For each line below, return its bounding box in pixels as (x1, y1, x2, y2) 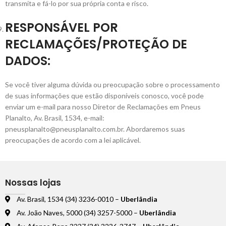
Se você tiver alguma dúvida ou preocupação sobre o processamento (5, 80, 220, 89)
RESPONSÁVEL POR (5, 19, 118, 36)
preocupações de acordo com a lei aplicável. (5, 136, 141, 144)
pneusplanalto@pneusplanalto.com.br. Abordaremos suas (5, 125, 185, 133)
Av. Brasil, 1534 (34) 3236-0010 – (16, 195, 121, 204)
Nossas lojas (5, 177, 61, 189)
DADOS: (5, 52, 50, 69)
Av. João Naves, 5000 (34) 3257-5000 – (16, 208, 139, 217)
